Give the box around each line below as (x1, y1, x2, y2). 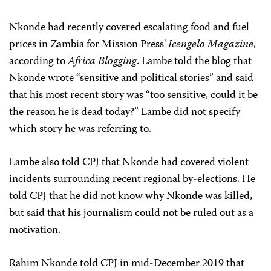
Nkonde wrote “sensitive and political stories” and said (9, 70, 253, 88)
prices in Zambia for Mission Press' (9, 36, 168, 54)
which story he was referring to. (9, 120, 151, 139)
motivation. (9, 221, 60, 240)
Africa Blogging (68, 53, 137, 71)
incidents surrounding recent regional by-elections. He (9, 171, 255, 189)
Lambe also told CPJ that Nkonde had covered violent (9, 154, 249, 172)
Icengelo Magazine (168, 36, 253, 54)
